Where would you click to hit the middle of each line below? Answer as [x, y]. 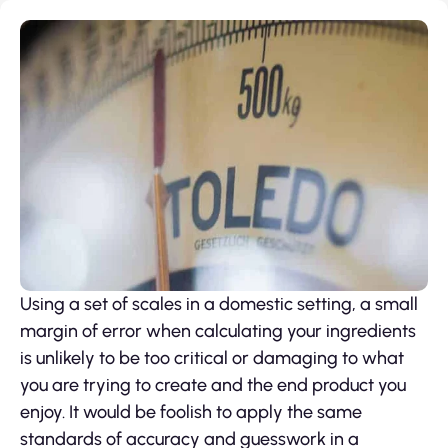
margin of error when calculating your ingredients [218, 330]
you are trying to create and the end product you [213, 384]
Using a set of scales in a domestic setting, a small [219, 303]
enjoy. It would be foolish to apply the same [191, 411]
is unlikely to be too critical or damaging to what [212, 357]
